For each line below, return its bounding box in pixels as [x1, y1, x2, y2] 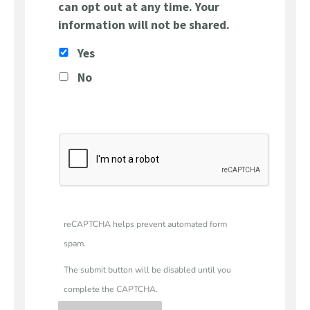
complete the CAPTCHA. [64, 283, 158, 295]
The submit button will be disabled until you [64, 264, 231, 275]
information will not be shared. [58, 17, 230, 33]
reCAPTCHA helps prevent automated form [64, 219, 227, 230]
